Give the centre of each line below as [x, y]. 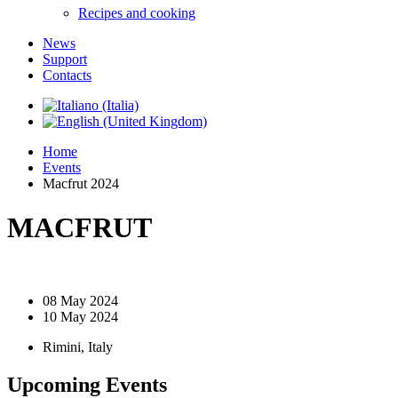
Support [65, 60]
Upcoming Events [87, 384]
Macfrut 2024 [81, 184]
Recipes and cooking [137, 13]
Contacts [67, 76]
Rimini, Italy [78, 346]
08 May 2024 [80, 300]
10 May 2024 [80, 316]
